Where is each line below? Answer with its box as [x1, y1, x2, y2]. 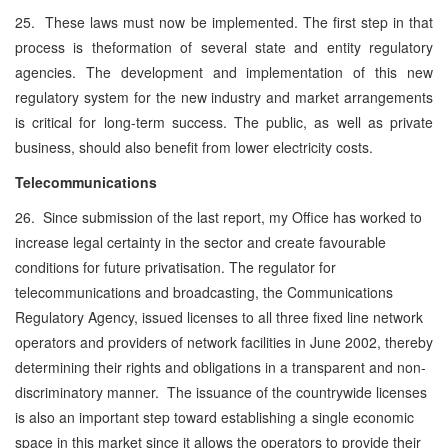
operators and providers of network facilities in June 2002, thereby [15, 331, 433, 352]
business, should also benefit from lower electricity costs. [15, 136, 373, 157]
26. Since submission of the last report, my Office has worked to [15, 206, 422, 227]
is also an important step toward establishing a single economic [15, 406, 414, 427]
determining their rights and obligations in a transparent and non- [15, 356, 426, 377]
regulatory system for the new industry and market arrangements [15, 86, 433, 107]
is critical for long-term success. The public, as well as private [15, 111, 433, 132]
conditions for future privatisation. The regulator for [15, 256, 336, 277]
